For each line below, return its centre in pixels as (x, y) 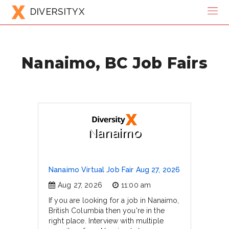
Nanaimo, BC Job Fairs (114, 63)
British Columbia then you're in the (107, 211)
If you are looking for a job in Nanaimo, (114, 200)
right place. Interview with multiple (106, 221)
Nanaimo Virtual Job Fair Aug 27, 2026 (114, 170)
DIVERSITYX (57, 11)
